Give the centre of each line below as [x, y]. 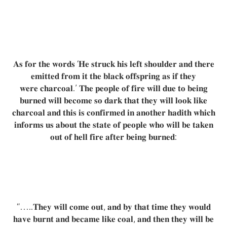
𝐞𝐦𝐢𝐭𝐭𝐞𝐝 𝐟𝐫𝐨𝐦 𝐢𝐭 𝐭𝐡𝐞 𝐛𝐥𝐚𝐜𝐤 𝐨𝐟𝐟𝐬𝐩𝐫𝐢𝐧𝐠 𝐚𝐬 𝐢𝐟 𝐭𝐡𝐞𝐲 [113, 76]
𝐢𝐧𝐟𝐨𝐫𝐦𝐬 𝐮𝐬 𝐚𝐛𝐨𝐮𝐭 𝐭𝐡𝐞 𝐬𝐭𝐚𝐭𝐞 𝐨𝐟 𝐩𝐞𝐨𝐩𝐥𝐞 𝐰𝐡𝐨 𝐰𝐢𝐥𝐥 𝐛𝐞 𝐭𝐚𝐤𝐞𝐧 [113, 125]
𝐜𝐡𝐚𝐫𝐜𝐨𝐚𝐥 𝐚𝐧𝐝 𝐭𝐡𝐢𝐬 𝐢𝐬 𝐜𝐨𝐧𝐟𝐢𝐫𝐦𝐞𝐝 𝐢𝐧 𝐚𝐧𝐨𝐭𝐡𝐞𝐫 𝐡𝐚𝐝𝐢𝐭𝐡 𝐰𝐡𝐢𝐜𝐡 [113, 112]
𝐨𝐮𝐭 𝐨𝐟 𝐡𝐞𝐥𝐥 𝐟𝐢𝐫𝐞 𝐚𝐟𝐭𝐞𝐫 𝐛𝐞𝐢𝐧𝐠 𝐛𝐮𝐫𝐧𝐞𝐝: [113, 137]
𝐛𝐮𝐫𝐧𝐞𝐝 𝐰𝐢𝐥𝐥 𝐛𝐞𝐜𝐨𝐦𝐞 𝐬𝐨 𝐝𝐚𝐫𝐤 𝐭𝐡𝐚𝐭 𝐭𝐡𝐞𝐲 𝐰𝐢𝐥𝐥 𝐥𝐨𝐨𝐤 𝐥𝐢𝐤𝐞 [113, 100]
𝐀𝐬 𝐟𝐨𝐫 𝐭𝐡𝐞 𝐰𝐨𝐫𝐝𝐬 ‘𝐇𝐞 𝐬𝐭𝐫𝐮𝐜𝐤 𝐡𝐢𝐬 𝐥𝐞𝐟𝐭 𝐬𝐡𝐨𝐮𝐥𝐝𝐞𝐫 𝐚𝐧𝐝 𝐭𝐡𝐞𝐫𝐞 [113, 64]
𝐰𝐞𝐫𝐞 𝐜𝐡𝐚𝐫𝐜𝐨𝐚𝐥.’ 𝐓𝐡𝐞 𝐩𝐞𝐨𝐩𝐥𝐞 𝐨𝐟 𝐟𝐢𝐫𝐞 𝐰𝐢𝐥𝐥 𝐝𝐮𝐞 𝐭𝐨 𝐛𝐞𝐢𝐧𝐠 [113, 88]
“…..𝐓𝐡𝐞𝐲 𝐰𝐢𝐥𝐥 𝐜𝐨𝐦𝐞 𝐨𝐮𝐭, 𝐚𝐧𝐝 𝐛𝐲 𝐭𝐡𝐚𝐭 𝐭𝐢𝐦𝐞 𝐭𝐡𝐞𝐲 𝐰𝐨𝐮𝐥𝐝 [113, 207]
